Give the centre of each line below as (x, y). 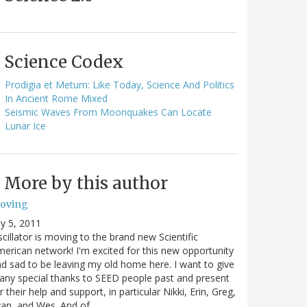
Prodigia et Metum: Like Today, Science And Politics (120, 84)
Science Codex (64, 62)
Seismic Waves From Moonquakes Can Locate (108, 112)
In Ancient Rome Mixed (56, 98)
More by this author (86, 183)
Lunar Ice (25, 125)
